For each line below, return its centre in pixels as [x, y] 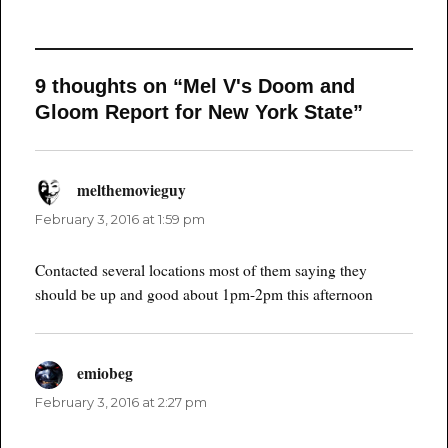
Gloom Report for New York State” [199, 112]
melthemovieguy [131, 189]
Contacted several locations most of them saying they [201, 269]
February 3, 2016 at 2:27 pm [121, 401]
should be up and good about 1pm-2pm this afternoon [204, 293]
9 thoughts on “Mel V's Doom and [195, 86]
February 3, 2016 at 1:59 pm [120, 218]
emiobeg [104, 372]
